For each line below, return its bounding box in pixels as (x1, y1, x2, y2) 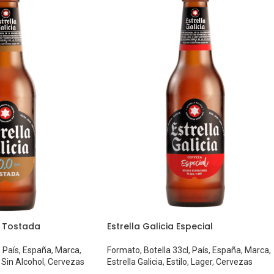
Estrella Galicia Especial (106, 220, 213, 233)
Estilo (166, 257, 187, 267)
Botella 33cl (143, 245, 188, 256)
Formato (106, 245, 140, 256)
